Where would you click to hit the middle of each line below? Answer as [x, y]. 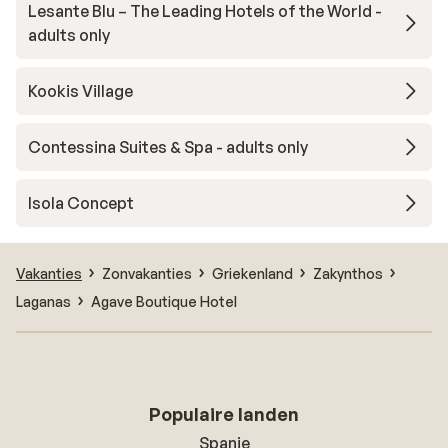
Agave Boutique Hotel [164, 301]
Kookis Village [80, 91]
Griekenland [252, 273]
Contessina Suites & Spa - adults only [168, 147]
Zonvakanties [147, 273]
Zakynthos [348, 273]
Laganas [43, 301]
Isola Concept [81, 203]
